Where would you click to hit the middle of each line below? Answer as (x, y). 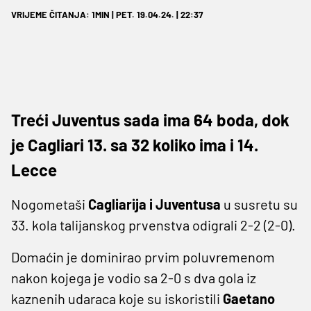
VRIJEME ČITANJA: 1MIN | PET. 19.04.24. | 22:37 (107, 14)
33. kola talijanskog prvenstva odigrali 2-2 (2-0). (153, 225)
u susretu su (259, 204)
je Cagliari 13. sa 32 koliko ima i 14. (135, 144)
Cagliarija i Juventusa (154, 204)
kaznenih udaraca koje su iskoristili (117, 298)
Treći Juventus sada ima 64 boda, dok (150, 119)
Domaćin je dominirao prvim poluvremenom (143, 257)
